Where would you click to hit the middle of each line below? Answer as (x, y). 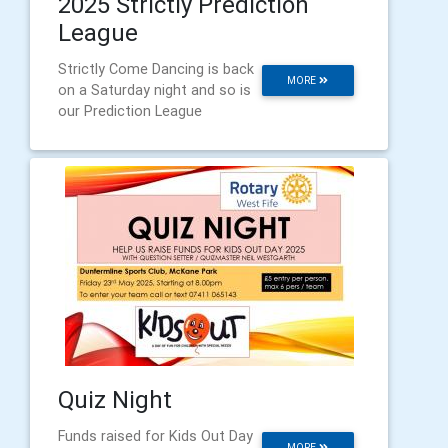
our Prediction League (130, 110)
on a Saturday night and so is (154, 89)
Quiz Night (115, 399)
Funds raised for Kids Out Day (155, 435)
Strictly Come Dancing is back (156, 68)
